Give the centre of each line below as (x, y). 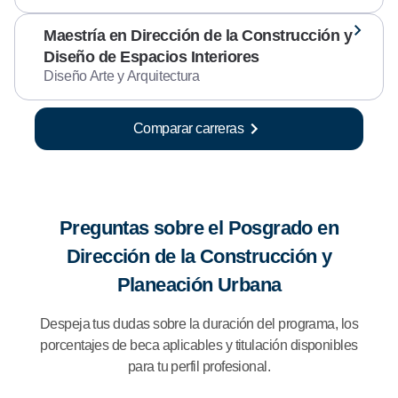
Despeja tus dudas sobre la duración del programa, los (199, 324)
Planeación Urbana (199, 285)
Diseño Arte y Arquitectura (122, 76)
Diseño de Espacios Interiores (151, 57)
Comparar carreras (188, 129)
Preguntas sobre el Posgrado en (199, 228)
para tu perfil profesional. (199, 367)
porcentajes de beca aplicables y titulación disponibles (199, 346)
